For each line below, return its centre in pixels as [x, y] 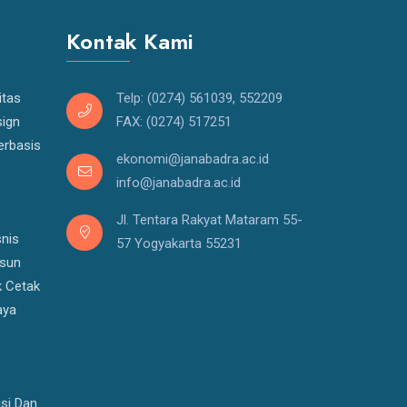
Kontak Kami [130, 41]
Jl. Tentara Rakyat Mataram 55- [209, 220]
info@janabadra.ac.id [179, 183]
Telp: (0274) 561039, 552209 [199, 98]
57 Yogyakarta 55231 [179, 243]
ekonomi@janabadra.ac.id [193, 159]
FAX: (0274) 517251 [174, 122]
